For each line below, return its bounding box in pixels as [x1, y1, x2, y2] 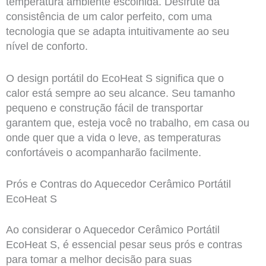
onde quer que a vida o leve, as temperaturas [5, 131, 221, 144]
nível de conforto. [5, 40, 88, 52]
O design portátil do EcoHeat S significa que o [5, 72, 224, 84]
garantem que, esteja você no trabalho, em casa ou [5, 116, 249, 129]
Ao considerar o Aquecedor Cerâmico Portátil [5, 224, 220, 236]
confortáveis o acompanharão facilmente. [5, 146, 201, 159]
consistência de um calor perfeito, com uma [5, 10, 212, 23]
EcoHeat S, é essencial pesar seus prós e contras [5, 239, 242, 251]
